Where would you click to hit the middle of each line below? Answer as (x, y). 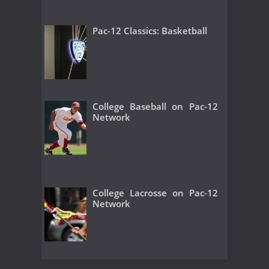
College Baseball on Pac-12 (155, 106)
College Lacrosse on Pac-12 (155, 192)
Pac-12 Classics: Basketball (150, 31)
